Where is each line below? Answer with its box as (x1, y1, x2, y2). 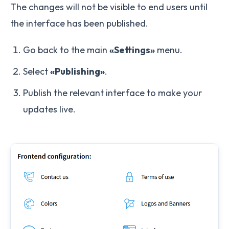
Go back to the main (23, 43, 109, 56)
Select (23, 65, 50, 77)
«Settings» (109, 43, 155, 56)
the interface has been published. (10, 17, 148, 29)
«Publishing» (50, 65, 105, 77)
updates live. (23, 103, 76, 115)
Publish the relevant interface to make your (23, 86, 202, 99)
